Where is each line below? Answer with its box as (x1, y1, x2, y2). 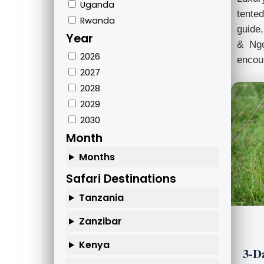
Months (78, 150, 115, 164)
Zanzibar (78, 214, 122, 229)
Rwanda (78, 15, 115, 27)
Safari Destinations (66, 171, 176, 187)
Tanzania (78, 191, 124, 205)
